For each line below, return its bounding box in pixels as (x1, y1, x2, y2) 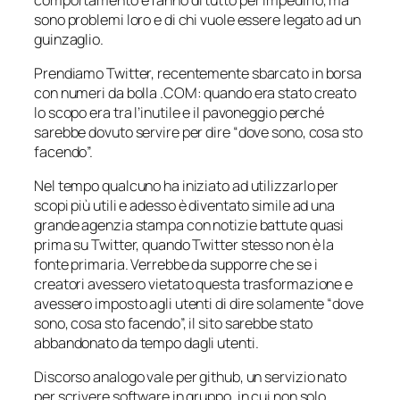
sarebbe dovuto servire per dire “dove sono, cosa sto (34, 121, 362, 142)
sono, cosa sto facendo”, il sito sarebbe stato (34, 313, 313, 334)
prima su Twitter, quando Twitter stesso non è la (34, 235, 335, 255)
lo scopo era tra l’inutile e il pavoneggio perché (34, 102, 325, 122)
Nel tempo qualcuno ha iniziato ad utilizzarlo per (34, 176, 339, 196)
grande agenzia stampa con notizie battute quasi (34, 215, 345, 236)
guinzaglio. (34, 29, 104, 49)
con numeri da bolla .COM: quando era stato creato (34, 82, 357, 103)
